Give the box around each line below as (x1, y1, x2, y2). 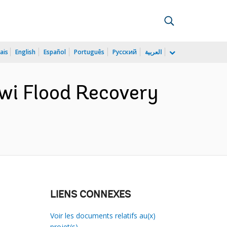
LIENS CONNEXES (50, 190, 131, 200)
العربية (145, 48, 162, 56)
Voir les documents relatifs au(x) (50, 211, 156, 220)
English (15, 48, 35, 56)
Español (44, 48, 66, 56)
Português (74, 48, 104, 56)
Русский (112, 48, 137, 56)
